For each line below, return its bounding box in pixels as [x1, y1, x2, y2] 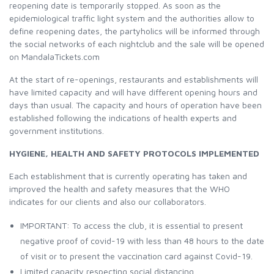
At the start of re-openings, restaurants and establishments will [9, 74, 258, 84]
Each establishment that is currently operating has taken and [9, 171, 247, 181]
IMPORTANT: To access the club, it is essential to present [20, 220, 243, 231]
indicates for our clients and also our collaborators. [9, 196, 206, 207]
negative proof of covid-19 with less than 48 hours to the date [20, 235, 264, 246]
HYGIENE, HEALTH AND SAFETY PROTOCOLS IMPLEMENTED [9, 148, 259, 158]
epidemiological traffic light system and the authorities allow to [9, 13, 254, 23]
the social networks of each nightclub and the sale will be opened [9, 39, 264, 49]
